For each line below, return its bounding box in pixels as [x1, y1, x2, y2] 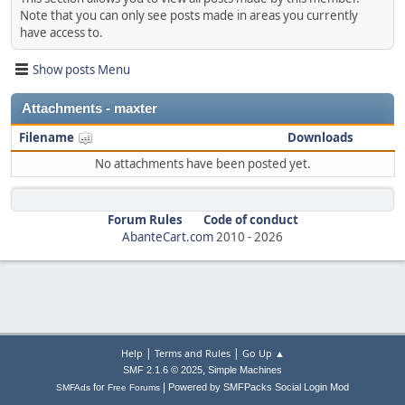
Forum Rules [107, 212, 183, 228]
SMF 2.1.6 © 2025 [123, 364, 202, 375]
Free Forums [108, 382, 160, 392]
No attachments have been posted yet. [95, 155, 311, 172]
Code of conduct [202, 212, 298, 228]
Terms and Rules [154, 346, 231, 360]
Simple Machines [208, 364, 282, 375]
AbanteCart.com [122, 229, 213, 245]
